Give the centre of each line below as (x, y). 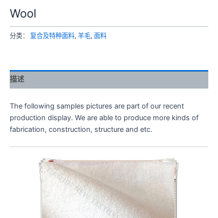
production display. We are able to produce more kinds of (104, 118)
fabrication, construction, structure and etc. (81, 129)
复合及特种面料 (52, 36)
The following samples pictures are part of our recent (97, 106)
